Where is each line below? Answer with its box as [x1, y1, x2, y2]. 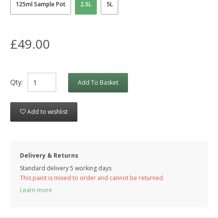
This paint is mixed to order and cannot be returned [20, 174, 163, 182]
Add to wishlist [27, 108, 68, 116]
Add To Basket [78, 78, 118, 87]
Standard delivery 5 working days [20, 164, 111, 173]
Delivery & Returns [20, 151, 78, 160]
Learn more [20, 186, 52, 195]
